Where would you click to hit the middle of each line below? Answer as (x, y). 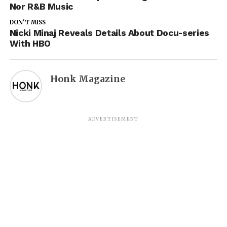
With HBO (30, 43)
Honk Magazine (87, 79)
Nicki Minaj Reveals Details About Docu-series (109, 33)
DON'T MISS (27, 22)
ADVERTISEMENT (113, 119)
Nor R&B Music (41, 6)
